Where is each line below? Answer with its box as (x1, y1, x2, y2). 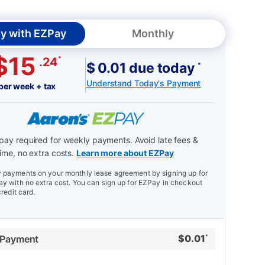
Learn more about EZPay (76, 148, 174, 159)
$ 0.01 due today (86, 59, 198, 76)
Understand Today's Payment (86, 77, 201, 88)
